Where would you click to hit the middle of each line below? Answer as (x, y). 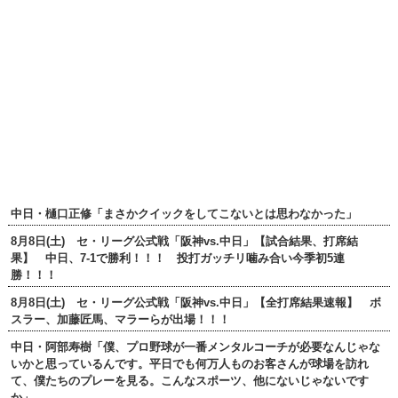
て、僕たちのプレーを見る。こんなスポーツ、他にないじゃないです (189, 381)
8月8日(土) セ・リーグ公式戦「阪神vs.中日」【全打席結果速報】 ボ (195, 303)
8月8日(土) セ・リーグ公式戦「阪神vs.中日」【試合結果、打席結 (184, 242)
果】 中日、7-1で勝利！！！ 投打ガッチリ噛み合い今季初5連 (177, 259)
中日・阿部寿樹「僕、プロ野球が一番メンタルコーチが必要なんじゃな (195, 347)
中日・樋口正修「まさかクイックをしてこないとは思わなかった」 (183, 214)
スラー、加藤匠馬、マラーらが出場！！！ (120, 320)
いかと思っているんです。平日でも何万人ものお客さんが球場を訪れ (189, 364)
